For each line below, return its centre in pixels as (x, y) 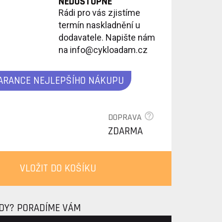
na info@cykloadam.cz (103, 50)
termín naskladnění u (99, 25)
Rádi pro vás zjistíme (99, 13)
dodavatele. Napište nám (107, 37)
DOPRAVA (126, 117)
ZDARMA (125, 131)
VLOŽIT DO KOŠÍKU (58, 168)
